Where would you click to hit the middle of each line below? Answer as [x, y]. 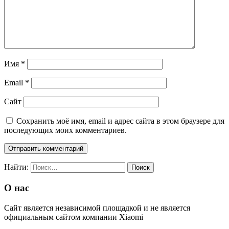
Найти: [16, 167]
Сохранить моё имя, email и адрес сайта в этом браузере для [120, 121]
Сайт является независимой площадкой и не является [97, 208]
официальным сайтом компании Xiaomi [74, 217]
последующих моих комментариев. [65, 130]
